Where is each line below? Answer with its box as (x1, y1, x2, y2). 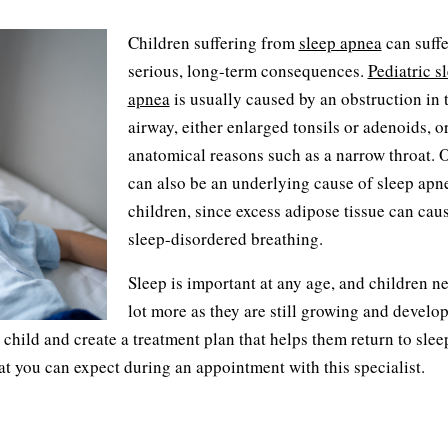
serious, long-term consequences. (127, 59, 368, 82)
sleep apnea (298, 31, 382, 54)
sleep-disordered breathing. (127, 227, 323, 250)
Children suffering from (127, 31, 299, 54)
